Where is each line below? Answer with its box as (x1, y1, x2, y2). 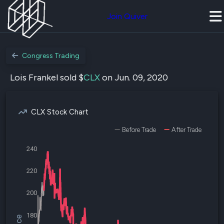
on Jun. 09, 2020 (100, 72, 168, 83)
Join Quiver (107, 11, 147, 21)
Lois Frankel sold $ (10, 72, 83, 83)
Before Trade (122, 126, 156, 133)
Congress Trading (22, 51, 79, 60)
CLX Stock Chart (31, 107, 88, 116)
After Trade (171, 126, 201, 133)
